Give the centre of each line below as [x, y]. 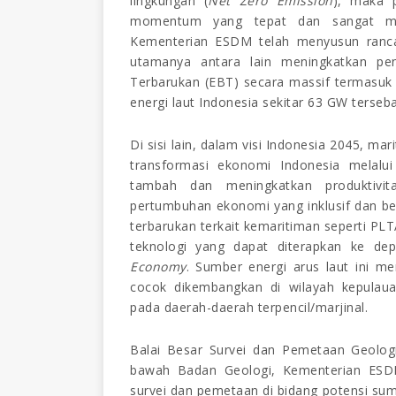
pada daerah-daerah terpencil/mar [235, 307]
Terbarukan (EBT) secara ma [220, 81]
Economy [158, 266]
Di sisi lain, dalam [184, 144]
